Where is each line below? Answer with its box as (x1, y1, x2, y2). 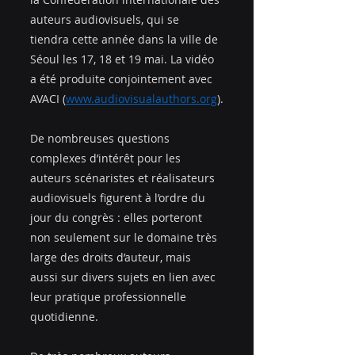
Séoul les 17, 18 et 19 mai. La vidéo (30, 52, 217, 67)
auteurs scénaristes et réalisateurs (30, 170, 218, 186)
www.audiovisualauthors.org (66, 91, 217, 107)
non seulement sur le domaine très (30, 230, 220, 246)
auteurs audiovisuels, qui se (30, 12, 182, 28)
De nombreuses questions (30, 131, 173, 147)
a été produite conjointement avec (30, 71, 216, 87)
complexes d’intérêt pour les (30, 151, 184, 166)
